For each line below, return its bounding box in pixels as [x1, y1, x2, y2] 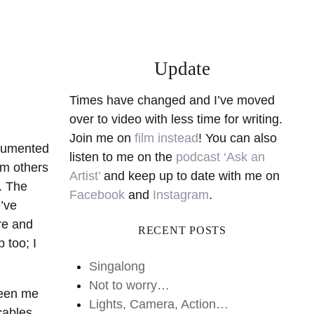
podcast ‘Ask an [175, 150, 265, 164]
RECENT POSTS [137, 224, 226, 237]
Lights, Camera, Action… [89, 297, 229, 312]
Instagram [152, 188, 209, 202]
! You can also [198, 131, 277, 145]
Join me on [69, 131, 135, 145]
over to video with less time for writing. [69, 112, 282, 126]
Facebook [69, 188, 125, 202]
